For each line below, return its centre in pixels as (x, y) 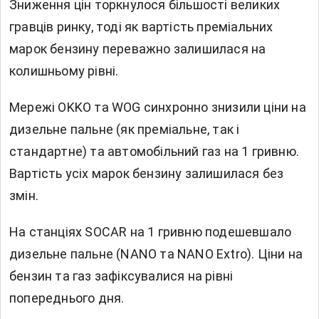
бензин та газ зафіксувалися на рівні (121, 276)
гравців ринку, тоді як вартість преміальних (141, 26)
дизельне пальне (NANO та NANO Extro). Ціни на (156, 253)
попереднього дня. (67, 298)
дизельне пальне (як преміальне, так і (125, 129)
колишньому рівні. (64, 70)
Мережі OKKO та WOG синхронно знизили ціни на (158, 107)
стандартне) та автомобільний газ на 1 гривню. (155, 151)
